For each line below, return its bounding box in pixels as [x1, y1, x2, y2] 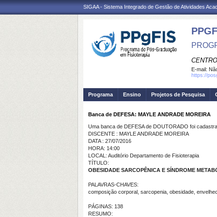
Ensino [123, 92, 141, 97]
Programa [88, 92, 113, 97]
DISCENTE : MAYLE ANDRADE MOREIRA [88, 131, 189, 137]
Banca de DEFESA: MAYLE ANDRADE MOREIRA [88, 111, 211, 117]
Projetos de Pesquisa [151, 92, 205, 97]
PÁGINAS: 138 [88, 203, 123, 209]
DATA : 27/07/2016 [88, 138, 131, 144]
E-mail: [191, 66, 209, 72]
